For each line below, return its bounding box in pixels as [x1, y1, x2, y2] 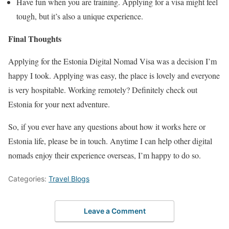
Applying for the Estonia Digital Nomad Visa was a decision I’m [8, 56, 217, 67]
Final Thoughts [8, 33, 61, 45]
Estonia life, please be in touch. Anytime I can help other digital [8, 135, 212, 147]
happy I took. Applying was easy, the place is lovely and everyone [8, 70, 220, 81]
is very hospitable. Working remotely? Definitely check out [8, 84, 197, 96]
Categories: [8, 174, 49, 184]
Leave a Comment [83, 206, 146, 215]
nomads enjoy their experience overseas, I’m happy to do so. [8, 150, 201, 161]
